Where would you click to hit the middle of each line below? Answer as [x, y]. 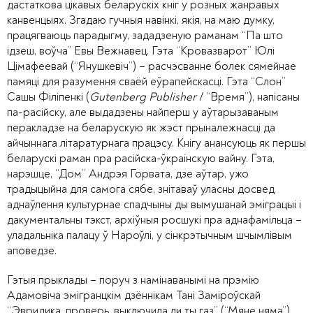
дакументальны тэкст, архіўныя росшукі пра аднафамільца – [154, 220]
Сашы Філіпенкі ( [48, 97]
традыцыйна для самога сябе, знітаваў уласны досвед [141, 189]
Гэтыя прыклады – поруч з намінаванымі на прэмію [133, 280]
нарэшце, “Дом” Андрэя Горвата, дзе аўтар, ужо [128, 174]
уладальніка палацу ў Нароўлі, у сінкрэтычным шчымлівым [150, 235]
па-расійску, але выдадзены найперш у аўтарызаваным [143, 112]
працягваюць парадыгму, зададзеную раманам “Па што [145, 36]
